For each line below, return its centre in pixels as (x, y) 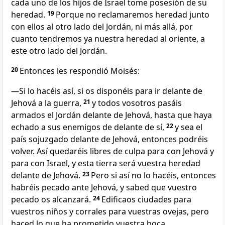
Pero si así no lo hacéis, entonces (153, 176)
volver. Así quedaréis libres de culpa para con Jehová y (113, 151)
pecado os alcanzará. (51, 200)
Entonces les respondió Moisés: (80, 71)
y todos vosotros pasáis (137, 103)
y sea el (189, 127)
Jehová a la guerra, (46, 103)
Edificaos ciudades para (146, 200)
